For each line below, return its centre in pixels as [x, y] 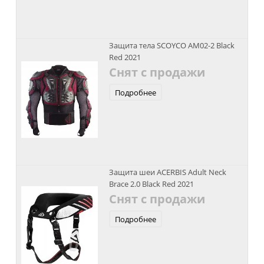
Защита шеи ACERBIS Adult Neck [167, 172]
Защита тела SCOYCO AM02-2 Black [171, 45]
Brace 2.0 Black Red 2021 [151, 184]
